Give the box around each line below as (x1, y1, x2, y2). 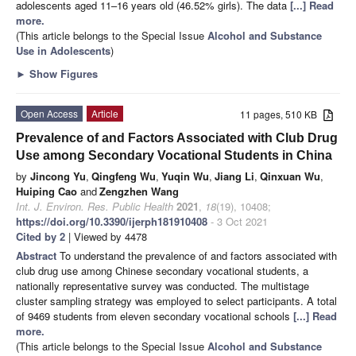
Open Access (21, 106, 78, 120)
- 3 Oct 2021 (207, 213, 268, 229)
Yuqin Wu (161, 168, 209, 184)
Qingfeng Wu (91, 168, 156, 184)
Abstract (16, 247, 60, 263)
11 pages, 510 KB (240, 106, 324, 121)
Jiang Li (215, 168, 254, 184)
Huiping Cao (16, 183, 77, 199)
